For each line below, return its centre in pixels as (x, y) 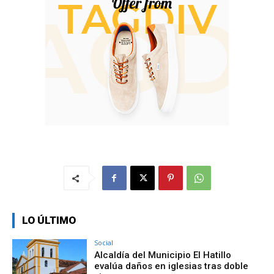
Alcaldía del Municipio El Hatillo (163, 255)
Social (104, 243)
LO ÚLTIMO (49, 220)
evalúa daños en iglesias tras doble (172, 266)
